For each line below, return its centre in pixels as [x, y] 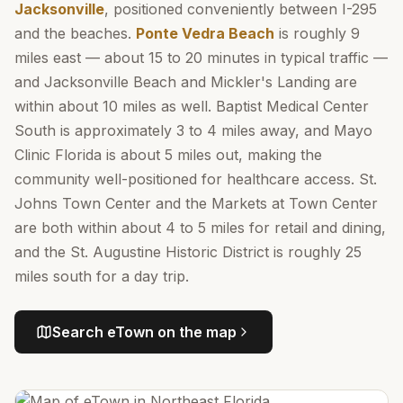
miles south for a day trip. [102, 276]
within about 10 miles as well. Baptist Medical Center [192, 106]
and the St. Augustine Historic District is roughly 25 [188, 252]
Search [80, 332]
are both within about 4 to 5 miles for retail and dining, [200, 228]
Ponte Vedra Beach [205, 33]
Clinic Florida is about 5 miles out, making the [168, 155]
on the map [195, 332]
